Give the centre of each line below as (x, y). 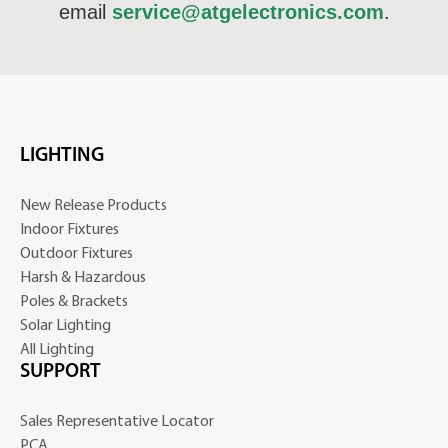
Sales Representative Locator (117, 420)
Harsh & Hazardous (83, 276)
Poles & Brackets (74, 300)
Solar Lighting (65, 324)
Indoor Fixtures (69, 228)
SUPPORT (60, 372)
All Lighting (57, 348)
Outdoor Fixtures (76, 252)
